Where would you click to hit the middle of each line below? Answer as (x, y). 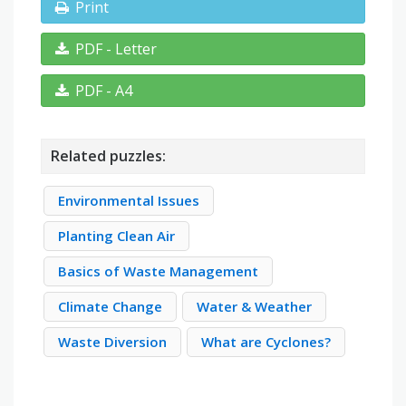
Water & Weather (254, 307)
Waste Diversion (112, 342)
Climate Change (110, 307)
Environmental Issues (129, 201)
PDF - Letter (116, 49)
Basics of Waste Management (158, 271)
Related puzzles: (108, 156)
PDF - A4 (104, 91)
